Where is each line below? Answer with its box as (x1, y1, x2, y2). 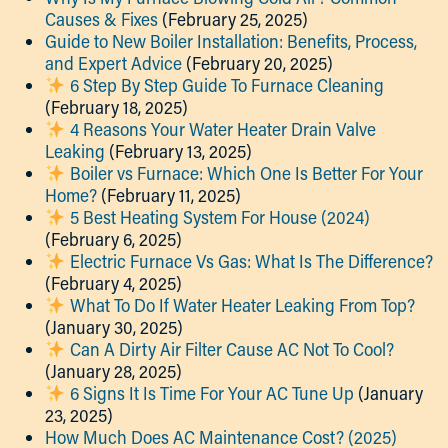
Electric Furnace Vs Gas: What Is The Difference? (65, 249, 433, 273)
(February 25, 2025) (162, 7, 308, 31)
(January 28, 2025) (45, 359, 182, 383)
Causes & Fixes (45, 7, 158, 31)
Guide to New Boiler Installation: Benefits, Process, (45, 29, 417, 53)
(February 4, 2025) (45, 271, 182, 295)
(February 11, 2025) (101, 183, 241, 207)
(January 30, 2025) (45, 315, 183, 339)
